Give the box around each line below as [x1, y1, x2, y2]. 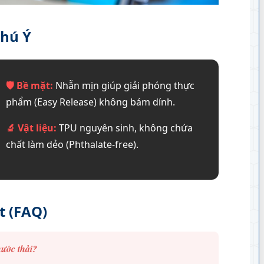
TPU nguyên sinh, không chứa [57, 121, 193, 134]
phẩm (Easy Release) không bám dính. [6, 95, 175, 108]
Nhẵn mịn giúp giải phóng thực [53, 78, 194, 92]
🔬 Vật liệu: [6, 121, 57, 134]
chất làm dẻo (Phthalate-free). [6, 137, 138, 151]
